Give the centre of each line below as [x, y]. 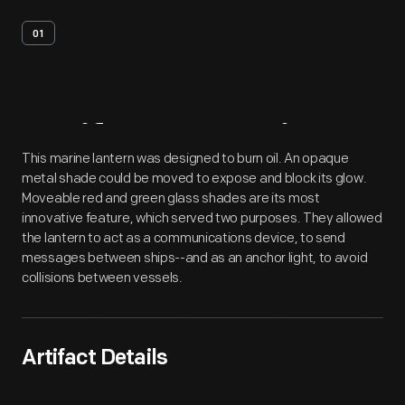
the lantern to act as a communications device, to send [184, 238]
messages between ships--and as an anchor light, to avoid [195, 258]
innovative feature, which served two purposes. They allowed [202, 218]
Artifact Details [94, 359]
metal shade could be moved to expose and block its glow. [194, 179]
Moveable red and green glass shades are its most [171, 198]
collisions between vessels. [102, 278]
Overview [257, 144]
